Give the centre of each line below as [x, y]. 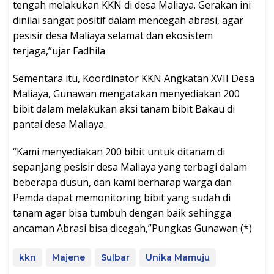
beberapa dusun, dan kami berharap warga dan [122, 182]
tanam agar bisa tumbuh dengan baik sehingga [122, 213]
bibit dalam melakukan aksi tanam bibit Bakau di [124, 109]
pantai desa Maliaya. [59, 124]
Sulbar [115, 257]
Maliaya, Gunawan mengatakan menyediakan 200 [126, 93]
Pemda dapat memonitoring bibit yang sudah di [122, 197]
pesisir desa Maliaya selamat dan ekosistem [113, 35]
